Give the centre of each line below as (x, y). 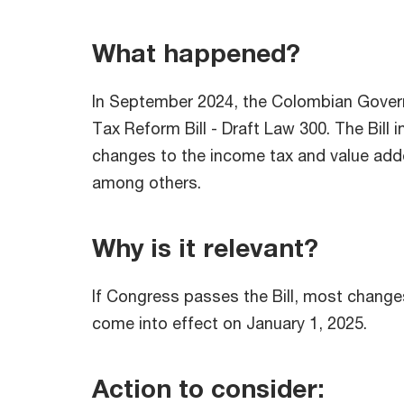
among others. (149, 182)
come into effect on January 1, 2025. (236, 322)
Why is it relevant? (205, 247)
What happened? (196, 52)
